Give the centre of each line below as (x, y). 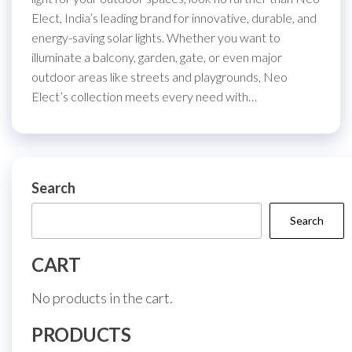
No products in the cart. (102, 298)
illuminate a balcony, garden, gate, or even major (157, 57)
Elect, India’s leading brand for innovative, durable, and (174, 18)
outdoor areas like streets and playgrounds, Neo (159, 77)
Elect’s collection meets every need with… (144, 96)
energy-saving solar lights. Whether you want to (156, 37)
